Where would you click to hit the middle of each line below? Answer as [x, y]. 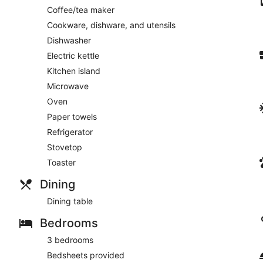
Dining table [70, 201]
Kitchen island [74, 70]
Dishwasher [69, 40]
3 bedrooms [70, 240]
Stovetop [65, 147]
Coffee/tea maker [81, 9]
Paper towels [72, 116]
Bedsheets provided [86, 255]
